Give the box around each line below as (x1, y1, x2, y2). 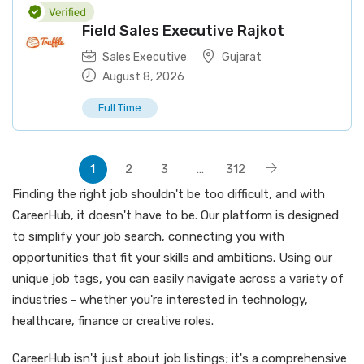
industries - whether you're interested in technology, (12, 292, 308, 307)
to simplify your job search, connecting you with (12, 229, 284, 244)
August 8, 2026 (100, 70, 184, 84)
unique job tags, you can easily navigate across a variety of (12, 271, 344, 286)
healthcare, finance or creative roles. (12, 314, 214, 328)
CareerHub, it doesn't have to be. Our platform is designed (12, 208, 339, 223)
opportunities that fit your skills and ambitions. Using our (12, 250, 332, 265)
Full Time (98, 102, 141, 114)
